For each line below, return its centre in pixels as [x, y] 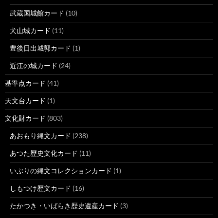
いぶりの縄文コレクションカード [61, 171]
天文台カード [25, 100]
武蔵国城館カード [37, 13]
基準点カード [25, 83]
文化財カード [25, 118]
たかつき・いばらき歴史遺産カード [64, 206]
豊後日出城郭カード [40, 48]
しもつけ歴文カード [40, 188]
